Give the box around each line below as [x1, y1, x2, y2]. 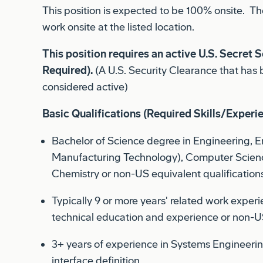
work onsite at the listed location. [42, 6, 194, 20]
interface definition [52, 240, 140, 254]
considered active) [42, 66, 128, 80]
